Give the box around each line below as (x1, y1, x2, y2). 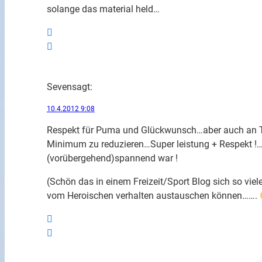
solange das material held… (46, 4, 160, 15)
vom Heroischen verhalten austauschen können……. (46, 190, 260, 202)
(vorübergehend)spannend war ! (46, 153, 178, 164)
